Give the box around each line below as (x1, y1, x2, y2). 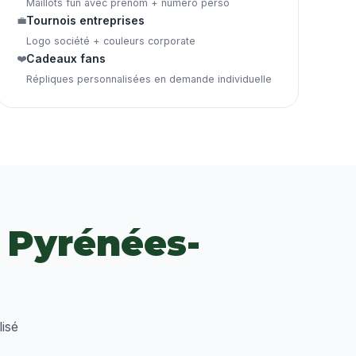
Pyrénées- (7, 222, 200, 265)
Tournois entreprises (26, 14, 145, 28)
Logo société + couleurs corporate (26, 35, 195, 48)
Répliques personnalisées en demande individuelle (26, 73, 272, 86)
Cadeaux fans (26, 52, 106, 66)
